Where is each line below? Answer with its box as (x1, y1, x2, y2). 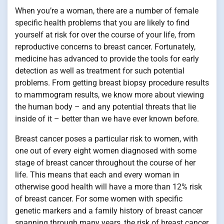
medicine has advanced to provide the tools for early (15, 54, 199, 64)
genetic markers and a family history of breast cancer (15, 206, 202, 216)
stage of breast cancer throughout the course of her (15, 158, 195, 168)
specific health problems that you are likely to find (15, 18, 189, 28)
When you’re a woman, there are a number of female (15, 6, 198, 16)
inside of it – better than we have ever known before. (15, 114, 199, 124)
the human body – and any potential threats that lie (15, 102, 196, 112)
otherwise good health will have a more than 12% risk (15, 182, 202, 192)
